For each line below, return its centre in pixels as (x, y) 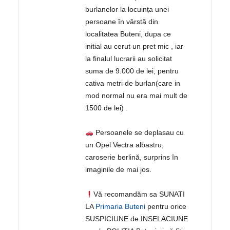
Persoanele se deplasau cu (139, 133)
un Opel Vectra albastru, (125, 145)
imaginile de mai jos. (119, 170)
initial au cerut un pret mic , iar (135, 46)
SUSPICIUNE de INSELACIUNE (137, 219)
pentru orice (166, 207)
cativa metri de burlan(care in (133, 83)
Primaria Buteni (121, 207)
